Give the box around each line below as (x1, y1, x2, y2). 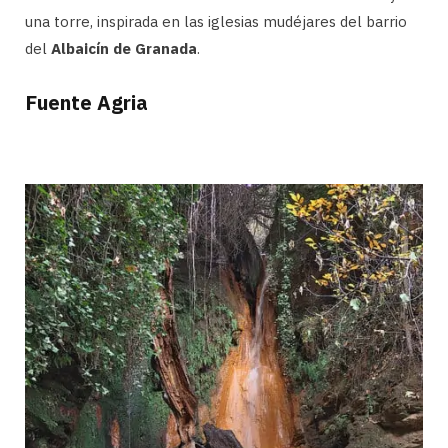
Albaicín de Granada (51, 39, 197, 59)
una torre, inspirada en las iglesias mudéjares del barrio (25, 12, 407, 32)
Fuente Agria (25, 89, 148, 117)
